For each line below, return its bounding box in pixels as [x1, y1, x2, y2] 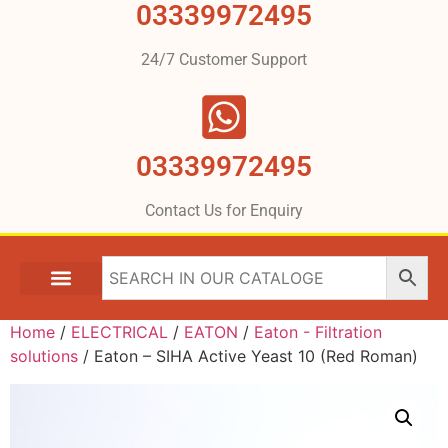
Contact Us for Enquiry [145, 201, 303, 221]
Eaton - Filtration [254, 322, 382, 343]
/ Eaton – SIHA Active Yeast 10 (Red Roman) [78, 346, 418, 367]
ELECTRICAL [71, 322, 168, 343]
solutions [10, 346, 78, 367]
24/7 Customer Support [141, 50, 307, 70]
